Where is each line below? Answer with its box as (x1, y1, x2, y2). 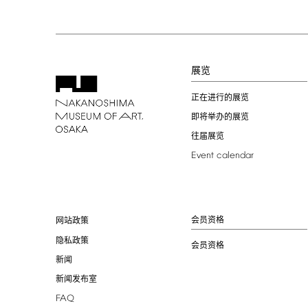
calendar (216, 151, 254, 162)
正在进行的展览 (190, 93, 249, 103)
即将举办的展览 (190, 113, 249, 122)
